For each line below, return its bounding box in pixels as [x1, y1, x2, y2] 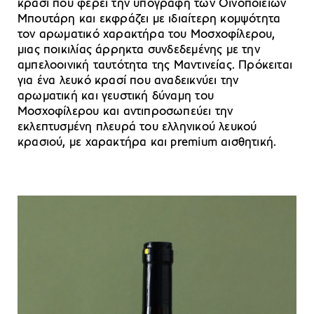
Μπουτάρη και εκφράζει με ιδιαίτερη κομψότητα [18, 12, 281, 26]
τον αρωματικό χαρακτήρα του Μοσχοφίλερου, [18, 27, 275, 41]
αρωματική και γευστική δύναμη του [18, 89, 214, 103]
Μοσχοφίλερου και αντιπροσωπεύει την [18, 104, 233, 118]
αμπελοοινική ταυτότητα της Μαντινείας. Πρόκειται [18, 58, 293, 72]
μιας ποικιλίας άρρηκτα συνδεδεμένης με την [18, 43, 260, 57]
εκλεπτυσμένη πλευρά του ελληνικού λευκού [18, 120, 257, 134]
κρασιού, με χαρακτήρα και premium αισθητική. [18, 135, 277, 149]
